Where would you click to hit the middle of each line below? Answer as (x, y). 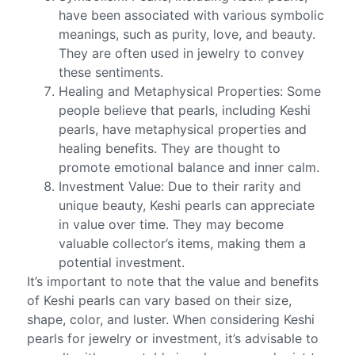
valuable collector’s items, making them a (183, 244)
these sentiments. (111, 73)
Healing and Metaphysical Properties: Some (190, 92)
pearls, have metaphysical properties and (183, 130)
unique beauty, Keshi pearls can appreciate (187, 206)
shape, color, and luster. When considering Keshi (171, 320)
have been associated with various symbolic (192, 15)
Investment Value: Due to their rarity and (180, 187)
